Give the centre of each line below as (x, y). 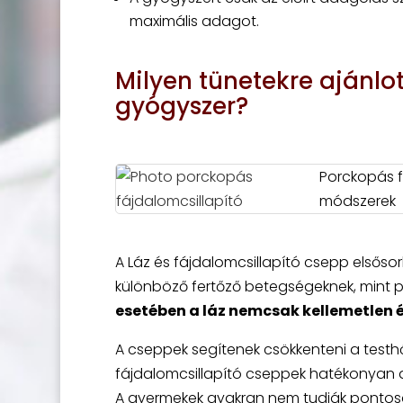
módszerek (357, 201)
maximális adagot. (194, 21)
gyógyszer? (181, 106)
